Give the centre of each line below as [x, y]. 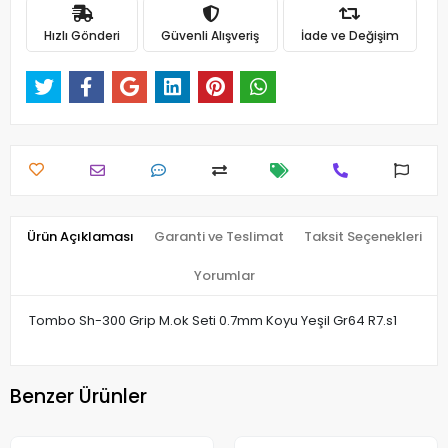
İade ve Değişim [349, 35]
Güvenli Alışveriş [210, 35]
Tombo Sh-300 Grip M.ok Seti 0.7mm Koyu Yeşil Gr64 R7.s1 [211, 321]
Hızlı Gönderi [82, 35]
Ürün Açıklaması [80, 237]
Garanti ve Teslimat [218, 237]
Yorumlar [224, 276]
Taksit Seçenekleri [362, 237]
